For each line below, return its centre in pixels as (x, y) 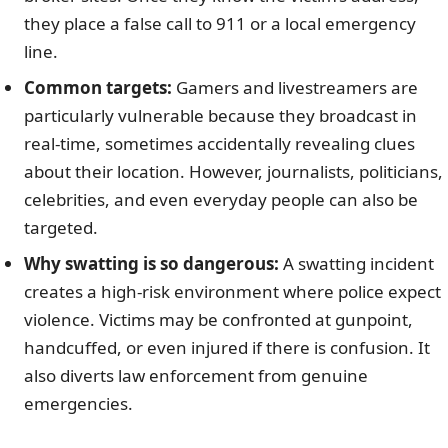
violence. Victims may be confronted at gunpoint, (218, 319)
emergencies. (78, 403)
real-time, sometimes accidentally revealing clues (219, 143)
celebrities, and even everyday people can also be (221, 199)
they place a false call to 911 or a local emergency (220, 23)
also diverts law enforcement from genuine (196, 375)
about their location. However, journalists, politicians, (233, 171)
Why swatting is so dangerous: (151, 263)
